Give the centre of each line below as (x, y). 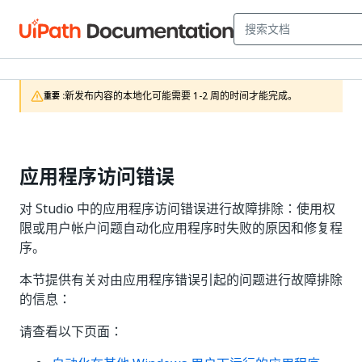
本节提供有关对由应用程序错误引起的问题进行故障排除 (181, 280)
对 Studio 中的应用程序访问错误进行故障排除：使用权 (177, 208)
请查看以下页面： (71, 331)
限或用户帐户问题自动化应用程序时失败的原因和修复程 (181, 228)
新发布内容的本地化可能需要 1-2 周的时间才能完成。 (181, 96)
